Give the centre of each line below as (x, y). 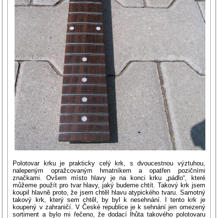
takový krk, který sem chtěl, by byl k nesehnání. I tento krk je (109, 200)
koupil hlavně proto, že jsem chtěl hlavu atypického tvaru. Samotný (109, 193)
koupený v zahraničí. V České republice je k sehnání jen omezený (109, 207)
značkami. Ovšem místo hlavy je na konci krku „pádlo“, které (109, 178)
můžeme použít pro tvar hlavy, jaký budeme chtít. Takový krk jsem (109, 185)
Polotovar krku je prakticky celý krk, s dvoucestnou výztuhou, (109, 163)
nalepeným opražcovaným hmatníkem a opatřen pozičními (109, 171)
